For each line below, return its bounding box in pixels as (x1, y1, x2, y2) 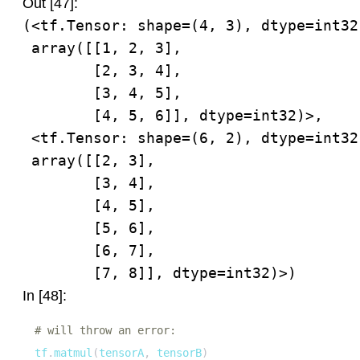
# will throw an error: (35, 324, 176, 337)
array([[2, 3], (22, 152, 155, 169)
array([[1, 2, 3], (22, 39, 182, 56)
